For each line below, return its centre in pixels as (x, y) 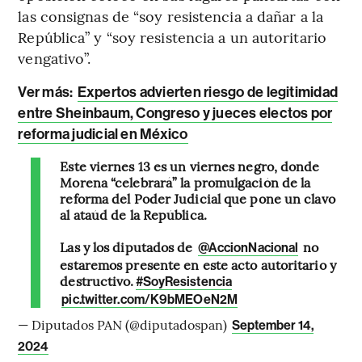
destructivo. (97, 280)
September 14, (273, 325)
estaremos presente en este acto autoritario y (198, 264)
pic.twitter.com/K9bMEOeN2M (149, 299)
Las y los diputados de (128, 246)
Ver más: (47, 92)
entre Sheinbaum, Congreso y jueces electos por (175, 113)
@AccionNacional (248, 247)
